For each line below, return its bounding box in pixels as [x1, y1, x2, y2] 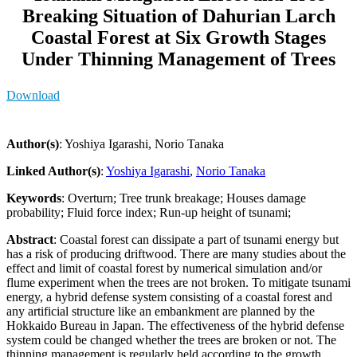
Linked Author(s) [6, 163, 100, 178]
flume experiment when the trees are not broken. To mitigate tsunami [6, 275, 351, 289]
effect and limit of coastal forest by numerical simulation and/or [6, 261, 322, 275]
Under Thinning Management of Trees [22, 48, 335, 69]
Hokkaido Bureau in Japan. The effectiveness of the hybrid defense [6, 318, 344, 332]
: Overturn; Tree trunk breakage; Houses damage [61, 190, 306, 205]
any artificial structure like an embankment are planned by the [6, 304, 315, 318]
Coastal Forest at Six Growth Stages [31, 26, 326, 48]
